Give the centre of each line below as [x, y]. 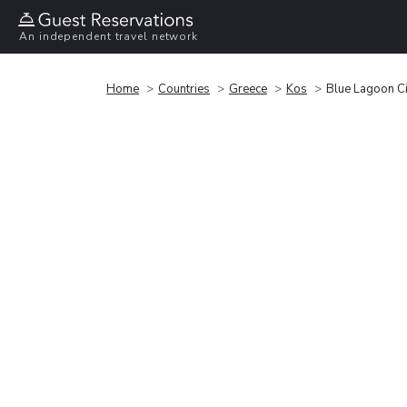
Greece [248, 89]
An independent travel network [109, 37]
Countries [184, 89]
